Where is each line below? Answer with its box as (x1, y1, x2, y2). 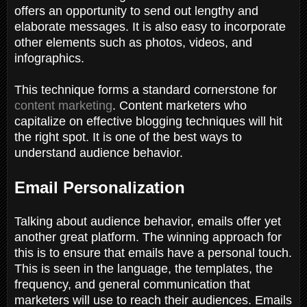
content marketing (14, 98, 112, 112)
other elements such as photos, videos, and (14, 35, 252, 49)
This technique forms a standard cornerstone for (14, 82, 277, 97)
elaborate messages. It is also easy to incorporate (14, 19, 286, 34)
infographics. (14, 51, 88, 65)
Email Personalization (14, 177, 190, 197)
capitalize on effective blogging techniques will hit (14, 114, 282, 128)
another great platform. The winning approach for (14, 230, 282, 244)
